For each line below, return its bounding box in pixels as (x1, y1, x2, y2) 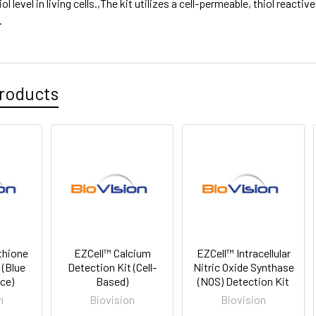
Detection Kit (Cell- (68, 260, 157, 274)
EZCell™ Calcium (73, 245, 151, 260)
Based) (96, 274, 129, 288)
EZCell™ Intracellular (196, 245, 291, 260)
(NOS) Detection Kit (197, 274, 290, 288)
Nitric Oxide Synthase (193, 260, 294, 274)
